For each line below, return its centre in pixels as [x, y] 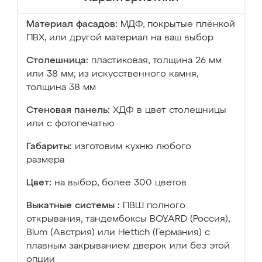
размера [45, 160]
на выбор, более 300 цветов [120, 183]
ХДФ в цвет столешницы [170, 111]
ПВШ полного [154, 206]
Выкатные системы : [73, 206]
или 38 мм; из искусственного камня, [112, 74]
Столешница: [57, 61]
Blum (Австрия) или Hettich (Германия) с [118, 233]
